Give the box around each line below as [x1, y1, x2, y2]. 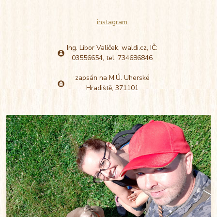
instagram [97, 17, 128, 27]
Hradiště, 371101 [86, 83, 139, 93]
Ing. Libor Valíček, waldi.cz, [67, 43, 151, 52]
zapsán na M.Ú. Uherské [75, 73, 150, 82]
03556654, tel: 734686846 [72, 53, 153, 62]
